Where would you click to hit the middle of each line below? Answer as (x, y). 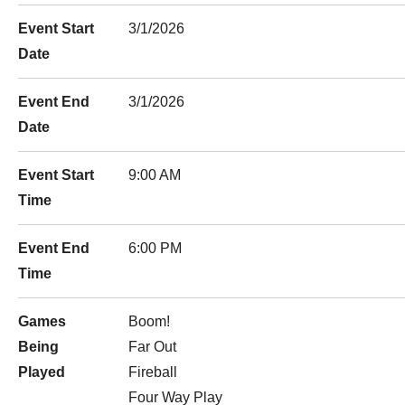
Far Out (152, 347)
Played (42, 372)
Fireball (153, 372)
